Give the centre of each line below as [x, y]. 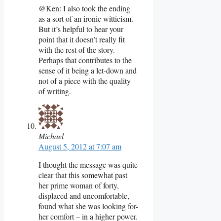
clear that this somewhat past [83, 175]
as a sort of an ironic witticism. [86, 18]
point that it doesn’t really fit [82, 39]
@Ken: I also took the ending [84, 8]
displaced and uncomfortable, [84, 195]
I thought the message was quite [88, 164]
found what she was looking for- [88, 206]
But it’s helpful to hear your [81, 29]
